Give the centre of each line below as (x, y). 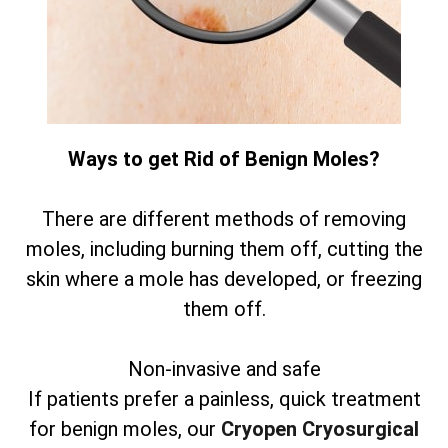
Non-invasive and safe (224, 369)
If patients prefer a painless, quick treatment (224, 399)
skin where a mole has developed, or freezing (224, 279)
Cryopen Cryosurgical (320, 429)
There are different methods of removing (224, 219)
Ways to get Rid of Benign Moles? (224, 159)
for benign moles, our (125, 429)
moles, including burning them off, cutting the (224, 249)
